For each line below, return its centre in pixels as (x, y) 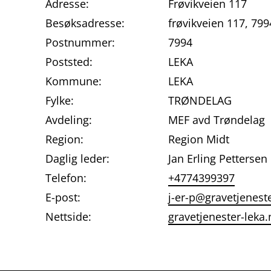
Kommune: (73, 81)
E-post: (63, 197)
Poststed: (69, 61)
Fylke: (60, 100)
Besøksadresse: (85, 23)
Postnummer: (80, 42)
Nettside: (68, 216)
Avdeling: (69, 119)
